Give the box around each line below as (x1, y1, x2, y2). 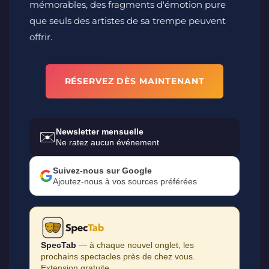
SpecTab (41, 240, 76, 250)
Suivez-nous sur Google (53, 166, 152, 175)
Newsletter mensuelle (56, 127, 144, 136)
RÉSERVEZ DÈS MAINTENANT (64, 76, 205, 86)
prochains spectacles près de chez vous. (41, 252, 195, 261)
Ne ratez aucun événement (56, 138, 159, 147)
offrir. (29, 31, 52, 43)
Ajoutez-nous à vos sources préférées (53, 177, 197, 186)
